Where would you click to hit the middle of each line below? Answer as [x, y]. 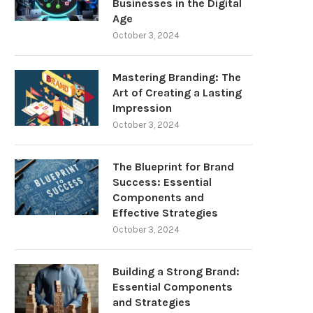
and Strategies [152, 303]
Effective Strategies [165, 213]
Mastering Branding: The [177, 78]
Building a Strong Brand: [176, 272]
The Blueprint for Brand [173, 167]
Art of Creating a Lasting [177, 93]
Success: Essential [162, 182]
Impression [142, 108]
